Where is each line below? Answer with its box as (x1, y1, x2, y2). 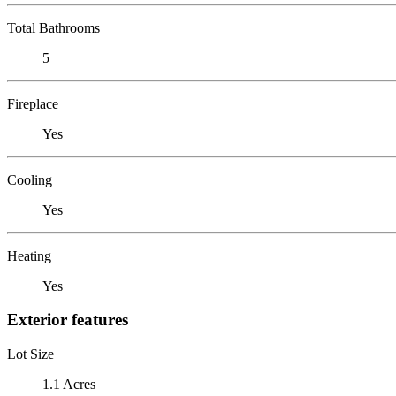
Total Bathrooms (7, 19, 100, 35)
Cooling (7, 171, 52, 187)
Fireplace (7, 95, 58, 111)
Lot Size (7, 346, 54, 362)
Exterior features (7, 310, 128, 330)
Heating (7, 247, 51, 263)
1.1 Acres (42, 376, 95, 392)
